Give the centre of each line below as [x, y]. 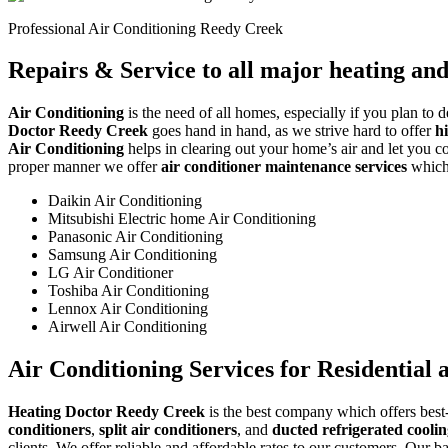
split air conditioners [168, 430]
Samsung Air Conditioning [132, 255]
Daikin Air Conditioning [125, 201]
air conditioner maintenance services [284, 167]
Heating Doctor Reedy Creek [106, 412]
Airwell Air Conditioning [127, 327]
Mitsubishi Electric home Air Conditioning [182, 219]
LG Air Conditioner [110, 273]
